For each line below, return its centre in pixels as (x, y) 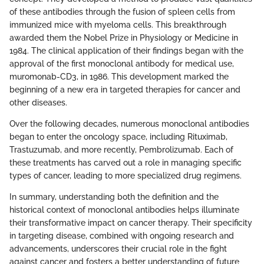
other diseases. (38, 103)
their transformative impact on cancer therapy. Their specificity (131, 223)
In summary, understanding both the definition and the (114, 197)
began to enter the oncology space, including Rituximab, (118, 137)
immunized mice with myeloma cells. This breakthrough (118, 25)
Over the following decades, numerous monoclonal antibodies (129, 124)
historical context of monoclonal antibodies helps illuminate (124, 210)
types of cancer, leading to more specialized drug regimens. (126, 176)
